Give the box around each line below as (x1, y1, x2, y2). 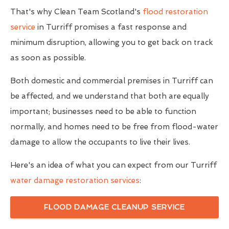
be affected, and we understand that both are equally (10, 91, 209, 101)
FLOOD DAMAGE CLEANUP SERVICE (44, 203, 185, 212)
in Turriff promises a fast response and (35, 22, 187, 32)
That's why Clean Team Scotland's (10, 7, 143, 17)
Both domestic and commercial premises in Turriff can (10, 76, 213, 86)
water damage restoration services (10, 176, 140, 186)
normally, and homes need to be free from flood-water (10, 122, 218, 132)
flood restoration (143, 7, 208, 17)
